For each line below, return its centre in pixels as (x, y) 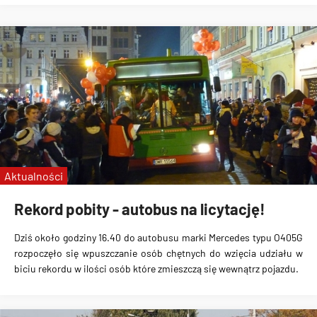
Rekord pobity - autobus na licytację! (140, 209)
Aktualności (34, 176)
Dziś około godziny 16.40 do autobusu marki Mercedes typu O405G (158, 237)
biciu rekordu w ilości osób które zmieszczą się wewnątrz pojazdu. (156, 269)
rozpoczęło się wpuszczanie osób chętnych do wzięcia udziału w (158, 253)
